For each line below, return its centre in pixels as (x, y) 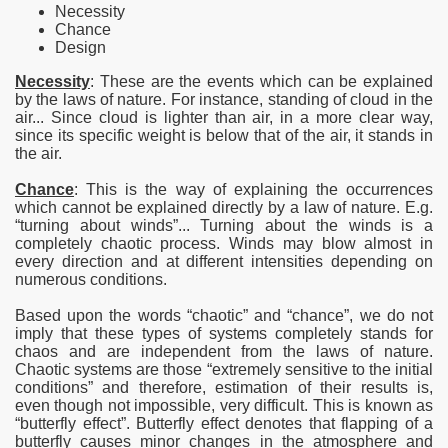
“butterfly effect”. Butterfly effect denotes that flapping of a (224, 423)
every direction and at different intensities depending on (224, 261)
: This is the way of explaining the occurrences (253, 189)
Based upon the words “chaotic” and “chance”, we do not (224, 315)
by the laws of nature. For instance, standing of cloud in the (224, 99)
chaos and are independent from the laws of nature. (224, 351)
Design (80, 47)
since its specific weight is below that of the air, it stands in (224, 135)
